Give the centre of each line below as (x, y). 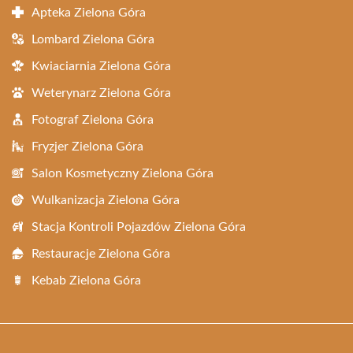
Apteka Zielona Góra (89, 13)
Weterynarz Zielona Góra (101, 93)
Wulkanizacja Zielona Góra (106, 201)
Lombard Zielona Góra (93, 40)
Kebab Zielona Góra (86, 281)
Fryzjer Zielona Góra (87, 147)
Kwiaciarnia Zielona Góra (101, 67)
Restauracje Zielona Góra (101, 254)
